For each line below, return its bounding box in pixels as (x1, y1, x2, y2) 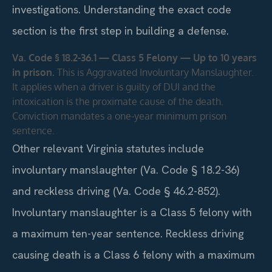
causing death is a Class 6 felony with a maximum (12, 247, 255, 262)
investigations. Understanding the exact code (12, 2, 231, 17)
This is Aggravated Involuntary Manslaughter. (55, 66, 254, 78)
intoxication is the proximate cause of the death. (12, 95, 223, 107)
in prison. (12, 66, 55, 78)
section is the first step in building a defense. (12, 24, 229, 38)
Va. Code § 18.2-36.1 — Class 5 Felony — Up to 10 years (12, 51, 257, 64)
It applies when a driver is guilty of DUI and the (12, 80, 216, 93)
